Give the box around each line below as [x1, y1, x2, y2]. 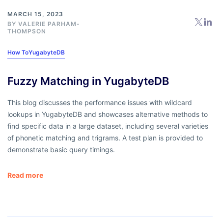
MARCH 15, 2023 [7, 10, 63, 18]
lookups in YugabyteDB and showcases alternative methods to [7, 110, 208, 118]
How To [7, 48, 28, 56]
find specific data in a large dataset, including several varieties [7, 121, 208, 130]
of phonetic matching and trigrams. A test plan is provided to [7, 133, 203, 142]
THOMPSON [7, 27, 46, 35]
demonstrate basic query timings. [7, 145, 115, 154]
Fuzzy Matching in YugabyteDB [7, 74, 169, 87]
